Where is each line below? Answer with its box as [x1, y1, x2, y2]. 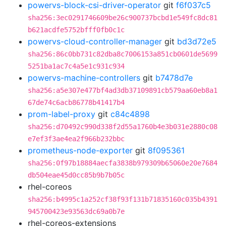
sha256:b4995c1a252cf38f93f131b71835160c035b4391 [28, 195, 217, 203]
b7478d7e [155, 73, 193, 83]
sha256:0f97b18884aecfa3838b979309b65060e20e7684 [28, 159, 217, 167]
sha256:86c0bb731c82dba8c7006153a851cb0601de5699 [28, 50, 217, 58]
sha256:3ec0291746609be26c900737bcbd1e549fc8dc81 [28, 14, 217, 22]
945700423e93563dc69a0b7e [28, 207, 125, 215]
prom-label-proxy [28, 109, 95, 119]
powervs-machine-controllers [28, 73, 140, 83]
